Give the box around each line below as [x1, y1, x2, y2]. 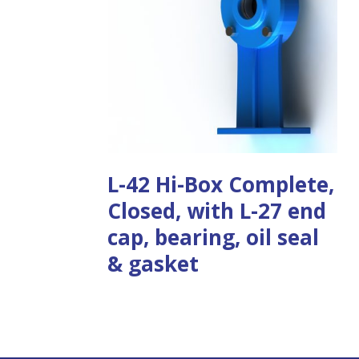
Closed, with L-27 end [107, 196, 327, 225]
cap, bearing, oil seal [107, 222, 320, 252]
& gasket [107, 248, 200, 278]
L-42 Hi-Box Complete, [107, 169, 335, 199]
